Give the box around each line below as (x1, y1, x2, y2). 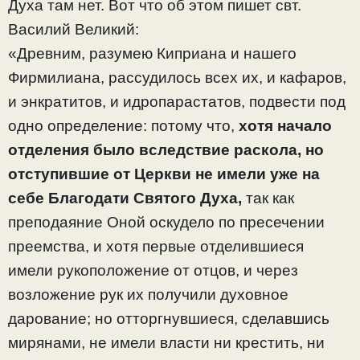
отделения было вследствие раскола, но (8, 141, 324, 159)
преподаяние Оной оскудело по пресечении (8, 214, 325, 231)
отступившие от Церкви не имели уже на (8, 166, 320, 183)
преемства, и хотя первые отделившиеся (8, 238, 304, 256)
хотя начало (239, 117, 332, 135)
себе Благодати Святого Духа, (8, 190, 246, 207)
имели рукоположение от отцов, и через (8, 262, 298, 280)
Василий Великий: (8, 21, 139, 39)
